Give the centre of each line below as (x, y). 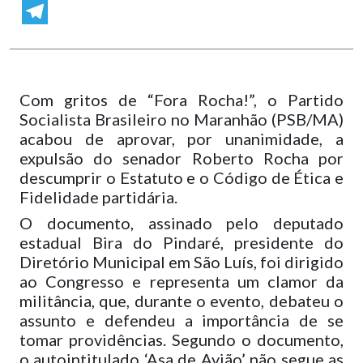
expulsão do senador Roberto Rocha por (181, 158)
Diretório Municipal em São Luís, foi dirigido (181, 262)
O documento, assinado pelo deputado (181, 223)
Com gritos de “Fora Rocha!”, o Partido (181, 100)
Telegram (44, 37)
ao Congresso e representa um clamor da (181, 281)
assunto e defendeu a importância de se (181, 320)
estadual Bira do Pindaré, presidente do (181, 242)
